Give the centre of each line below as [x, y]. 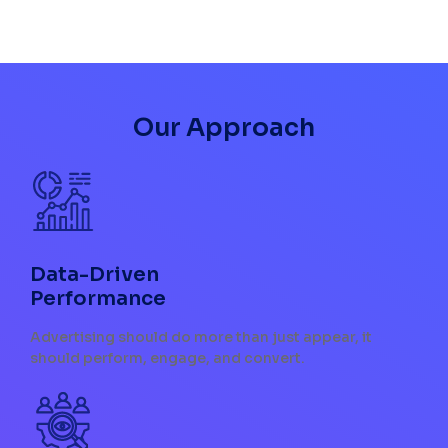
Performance [98, 299]
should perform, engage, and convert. [167, 358]
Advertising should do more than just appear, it [201, 337]
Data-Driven [94, 275]
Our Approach [224, 128]
